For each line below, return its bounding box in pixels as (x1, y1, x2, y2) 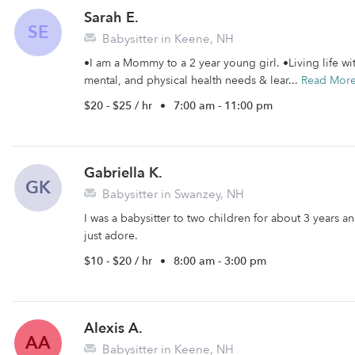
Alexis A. (84, 319, 143, 338)
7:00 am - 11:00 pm (174, 98, 273, 113)
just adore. (84, 228, 138, 243)
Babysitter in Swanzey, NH (99, 186, 244, 202)
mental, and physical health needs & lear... (84, 73, 301, 88)
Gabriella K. (84, 163, 162, 183)
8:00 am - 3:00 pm (174, 254, 266, 269)
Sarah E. (84, 8, 139, 28)
